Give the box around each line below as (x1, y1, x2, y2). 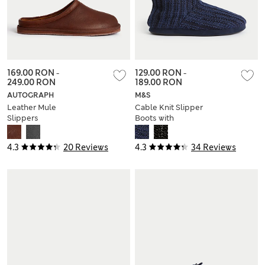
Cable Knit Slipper (135, 102, 203, 112)
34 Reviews (191, 141, 236, 153)
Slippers (7, 112, 38, 123)
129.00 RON (135, 67, 183, 78)
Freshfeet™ (135, 123, 178, 134)
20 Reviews (63, 141, 108, 153)
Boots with (135, 112, 174, 123)
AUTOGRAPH (7, 90, 54, 100)
